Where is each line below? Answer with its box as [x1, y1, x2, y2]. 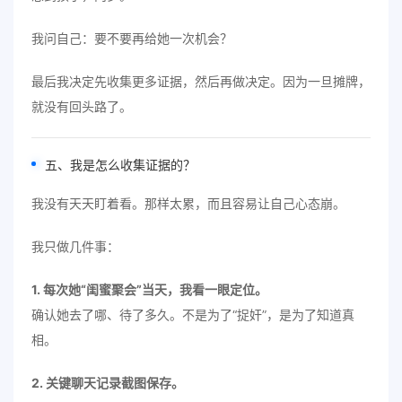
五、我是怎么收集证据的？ [45, 157, 196, 172]
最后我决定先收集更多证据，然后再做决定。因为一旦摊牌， [31, 74, 371, 89]
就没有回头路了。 [31, 99, 132, 114]
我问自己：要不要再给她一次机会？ [31, 31, 232, 46]
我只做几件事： [31, 239, 119, 254]
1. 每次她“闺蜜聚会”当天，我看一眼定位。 [31, 282, 267, 297]
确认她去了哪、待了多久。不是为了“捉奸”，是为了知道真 [31, 307, 354, 322]
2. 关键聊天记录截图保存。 [31, 375, 184, 390]
